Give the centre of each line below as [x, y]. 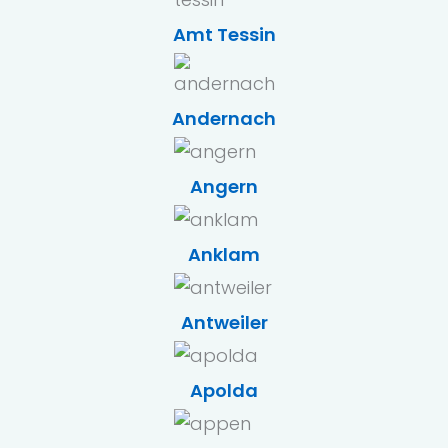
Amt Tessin [224, 34]
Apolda [224, 390]
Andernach [224, 118]
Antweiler [224, 322]
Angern [224, 186]
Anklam [224, 254]
